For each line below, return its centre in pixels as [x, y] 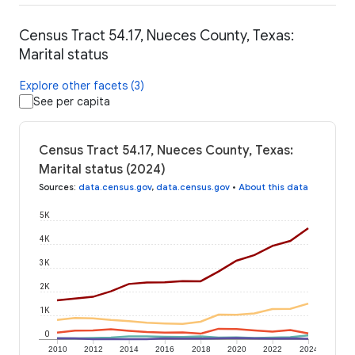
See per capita [72, 102]
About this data [273, 187]
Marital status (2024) [102, 170]
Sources [56, 187]
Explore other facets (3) [82, 86]
